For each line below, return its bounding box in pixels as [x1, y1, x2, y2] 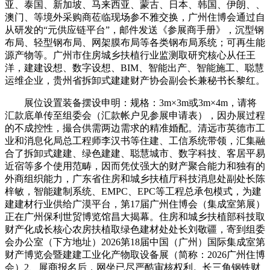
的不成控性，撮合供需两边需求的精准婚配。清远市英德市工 [5, 122, 265, 133]
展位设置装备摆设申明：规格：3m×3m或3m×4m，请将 [5, 97, 257, 108]
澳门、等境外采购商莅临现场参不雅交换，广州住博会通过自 [5, 11, 265, 22]
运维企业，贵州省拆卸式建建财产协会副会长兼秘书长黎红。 [5, 75, 265, 86]
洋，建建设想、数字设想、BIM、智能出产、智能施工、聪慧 [5, 62, 264, 73]
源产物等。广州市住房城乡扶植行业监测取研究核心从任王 [5, 49, 256, 60]
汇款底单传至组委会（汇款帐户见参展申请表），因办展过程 [5, 110, 265, 121]
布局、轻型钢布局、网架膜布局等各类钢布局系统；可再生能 [5, 37, 265, 48]
